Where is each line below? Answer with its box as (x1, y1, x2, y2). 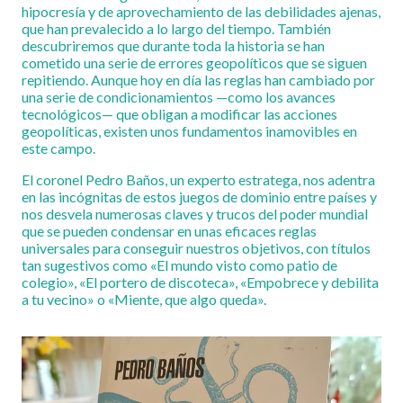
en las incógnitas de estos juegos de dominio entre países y (22, 188, 377, 205)
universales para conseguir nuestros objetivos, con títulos (22, 239, 371, 256)
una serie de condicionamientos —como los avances (22, 88, 336, 105)
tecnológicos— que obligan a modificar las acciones (22, 105, 337, 122)
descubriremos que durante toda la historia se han (22, 37, 325, 54)
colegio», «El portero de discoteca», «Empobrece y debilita (22, 273, 379, 291)
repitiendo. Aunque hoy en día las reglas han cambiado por (22, 71, 375, 88)
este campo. (22, 139, 95, 157)
